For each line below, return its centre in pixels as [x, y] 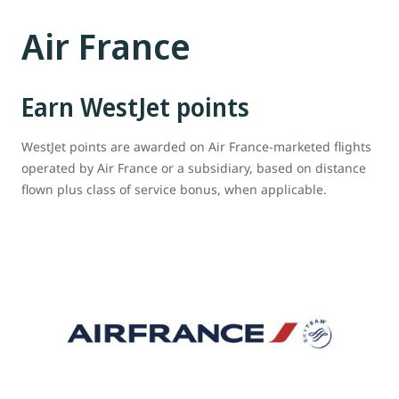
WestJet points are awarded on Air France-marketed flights [196, 147]
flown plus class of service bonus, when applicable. [174, 190]
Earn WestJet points [135, 106]
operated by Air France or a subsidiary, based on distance [194, 168]
